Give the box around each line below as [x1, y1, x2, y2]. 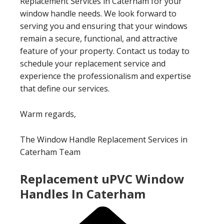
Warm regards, [20, 108, 76, 119]
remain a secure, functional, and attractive [20, 32, 177, 44]
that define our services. [20, 82, 109, 94]
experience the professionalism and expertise [20, 70, 191, 81]
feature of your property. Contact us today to [20, 45, 189, 56]
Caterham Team [20, 146, 80, 157]
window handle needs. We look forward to [20, 7, 176, 19]
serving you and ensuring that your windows [20, 20, 187, 31]
